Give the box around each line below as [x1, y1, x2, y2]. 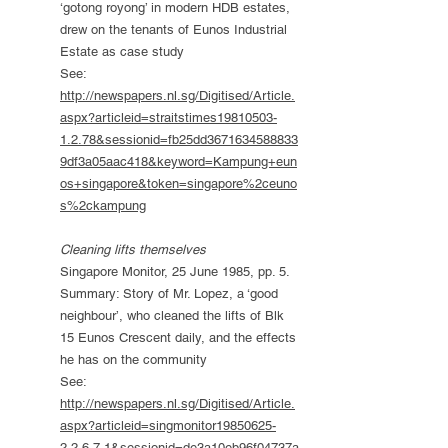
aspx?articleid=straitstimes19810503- [60, 110, 277, 125]
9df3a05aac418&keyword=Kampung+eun [60, 154, 297, 169]
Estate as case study [60, 44, 184, 59]
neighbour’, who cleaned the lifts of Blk [60, 308, 284, 323]
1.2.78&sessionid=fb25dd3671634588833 [60, 132, 298, 147]
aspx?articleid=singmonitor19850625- [60, 418, 276, 433]
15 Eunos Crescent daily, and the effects [60, 330, 296, 345]
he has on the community [60, 352, 207, 367]
